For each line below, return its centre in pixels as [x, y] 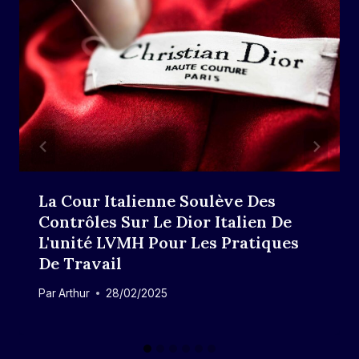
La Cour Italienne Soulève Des [157, 201]
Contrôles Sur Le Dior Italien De [165, 222]
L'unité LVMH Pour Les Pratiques [169, 243]
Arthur [75, 293]
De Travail [80, 264]
